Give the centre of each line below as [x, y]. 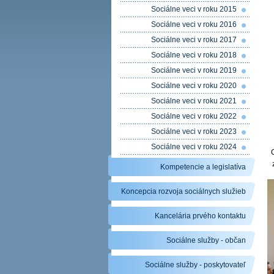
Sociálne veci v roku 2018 [194, 55]
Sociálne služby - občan [206, 240]
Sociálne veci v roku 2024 [194, 147]
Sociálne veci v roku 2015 [194, 9]
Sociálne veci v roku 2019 [194, 70]
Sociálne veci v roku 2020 [194, 86]
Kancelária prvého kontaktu [200, 216]
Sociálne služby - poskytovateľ [195, 265]
